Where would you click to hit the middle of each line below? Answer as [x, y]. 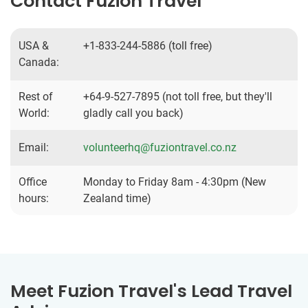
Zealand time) [117, 198]
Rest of [36, 97]
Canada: [39, 62]
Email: [34, 147]
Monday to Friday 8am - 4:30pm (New [175, 182]
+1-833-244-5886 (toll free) [148, 46]
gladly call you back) [133, 113]
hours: [34, 198]
